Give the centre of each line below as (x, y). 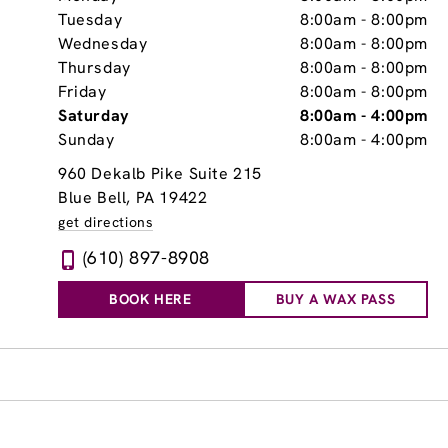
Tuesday (90, 19)
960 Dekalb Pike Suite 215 (160, 173)
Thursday (94, 67)
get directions (106, 222)
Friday (82, 91)
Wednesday (103, 43)
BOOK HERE (150, 299)
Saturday (94, 115)
